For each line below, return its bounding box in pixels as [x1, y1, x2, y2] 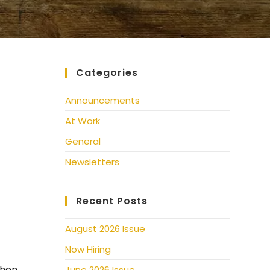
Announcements [65, 94, 140, 107]
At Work [65, 115, 101, 127]
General [65, 135, 101, 148]
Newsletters [65, 155, 120, 168]
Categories [76, 66, 139, 80]
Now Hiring [65, 243, 111, 256]
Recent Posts [76, 194, 148, 208]
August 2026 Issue [65, 222, 146, 235]
